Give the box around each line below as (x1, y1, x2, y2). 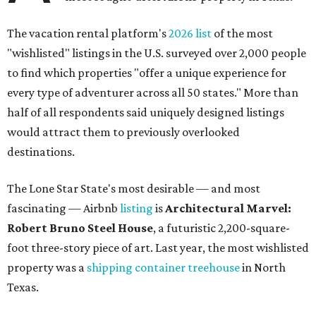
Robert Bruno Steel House (7, 221, 153, 236)
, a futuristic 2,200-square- (153, 221, 290, 236)
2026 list (169, 26, 212, 41)
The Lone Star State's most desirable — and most (7, 181, 260, 196)
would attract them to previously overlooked (7, 125, 240, 140)
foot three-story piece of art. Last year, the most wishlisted (7, 241, 309, 255)
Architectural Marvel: (165, 201, 291, 216)
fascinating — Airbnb (7, 201, 120, 216)
